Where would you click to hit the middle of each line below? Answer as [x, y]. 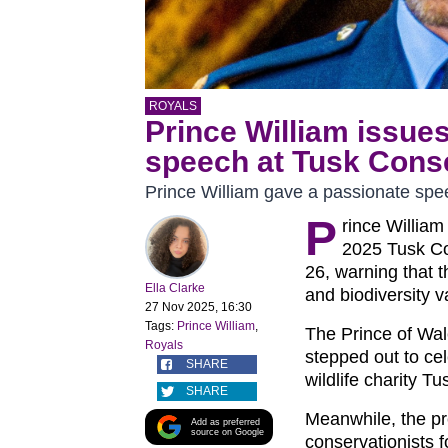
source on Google [227, 432]
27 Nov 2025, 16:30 [198, 307]
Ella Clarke [175, 288]
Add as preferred [225, 422]
